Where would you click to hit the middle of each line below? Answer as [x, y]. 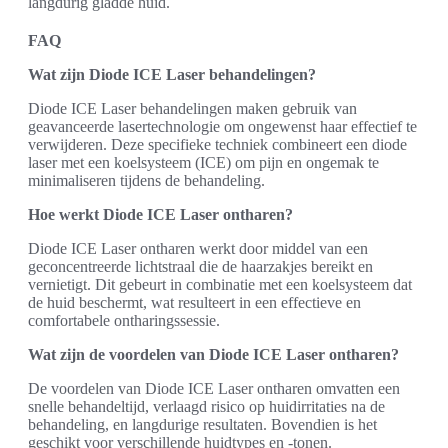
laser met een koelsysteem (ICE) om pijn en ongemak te [203, 162]
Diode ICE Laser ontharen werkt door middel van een [198, 248]
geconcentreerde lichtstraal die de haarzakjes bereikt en [200, 266]
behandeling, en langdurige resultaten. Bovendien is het [202, 424]
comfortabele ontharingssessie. [124, 320]
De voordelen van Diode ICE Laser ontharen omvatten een [214, 388]
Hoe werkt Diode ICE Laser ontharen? [160, 214]
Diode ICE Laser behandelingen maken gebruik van [192, 108]
